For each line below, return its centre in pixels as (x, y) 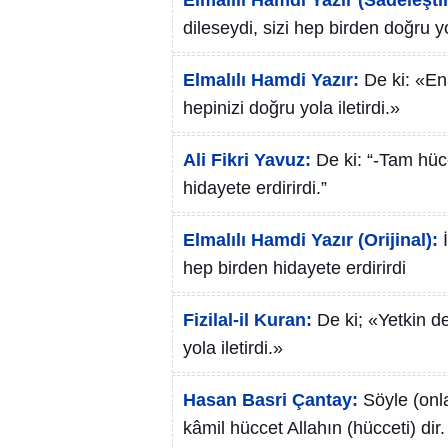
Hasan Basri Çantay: (270, 400)
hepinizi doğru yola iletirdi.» (291, 108)
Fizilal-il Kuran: (247, 320)
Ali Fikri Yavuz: (247, 160)
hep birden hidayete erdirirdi (294, 268)
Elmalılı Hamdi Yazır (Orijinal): (310, 240)
